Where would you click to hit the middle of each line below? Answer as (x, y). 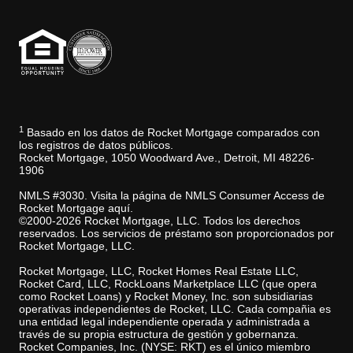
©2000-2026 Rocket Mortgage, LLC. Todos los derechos (160, 221)
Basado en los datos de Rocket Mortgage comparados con (172, 133)
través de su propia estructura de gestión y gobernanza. (159, 334)
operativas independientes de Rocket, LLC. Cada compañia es (175, 309)
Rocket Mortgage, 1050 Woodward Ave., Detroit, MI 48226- (167, 158)
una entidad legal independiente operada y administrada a (164, 322)
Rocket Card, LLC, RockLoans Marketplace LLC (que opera (168, 284)
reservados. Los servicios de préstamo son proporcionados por (176, 234)
